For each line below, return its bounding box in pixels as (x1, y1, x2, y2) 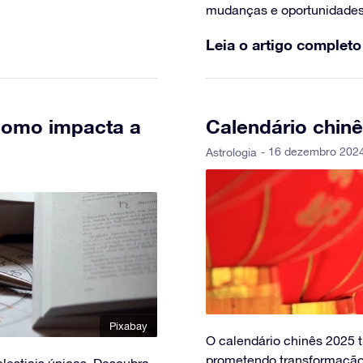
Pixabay (109, 320, 147, 333)
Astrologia (206, 146, 257, 160)
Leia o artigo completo (206, 36, 361, 54)
